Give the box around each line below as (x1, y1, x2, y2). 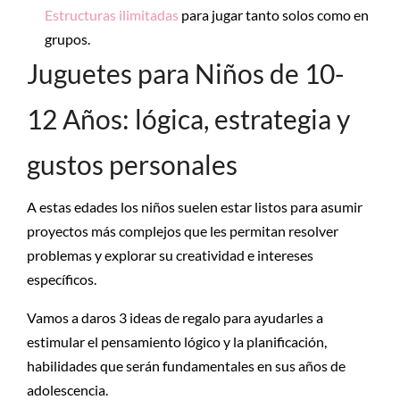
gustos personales (27, 148, 237, 180)
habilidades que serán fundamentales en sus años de (27, 357, 346, 374)
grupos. (45, 30, 90, 47)
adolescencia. (27, 381, 111, 398)
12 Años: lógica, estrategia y (27, 103, 350, 135)
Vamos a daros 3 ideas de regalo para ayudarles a (27, 309, 323, 326)
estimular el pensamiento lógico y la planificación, (27, 333, 327, 350)
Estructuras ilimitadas (45, 6, 179, 23)
